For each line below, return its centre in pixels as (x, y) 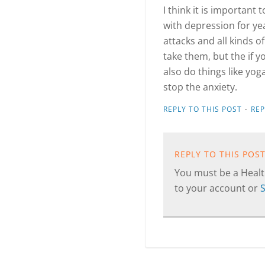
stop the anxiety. (200, 87)
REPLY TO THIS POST (202, 109)
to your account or (217, 188)
